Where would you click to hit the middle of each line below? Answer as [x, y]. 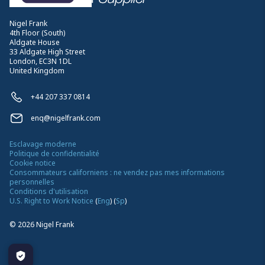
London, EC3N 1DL [41, 61]
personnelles [32, 182]
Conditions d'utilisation [49, 191]
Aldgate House [35, 42]
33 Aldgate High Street [47, 51]
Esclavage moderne [43, 144]
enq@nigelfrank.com [66, 118]
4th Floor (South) [37, 33]
